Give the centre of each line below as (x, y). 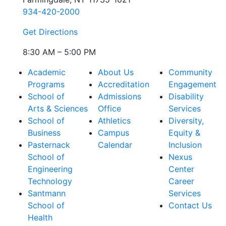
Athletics (115, 121)
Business (44, 133)
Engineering (50, 169)
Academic (47, 72)
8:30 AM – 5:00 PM (59, 52)
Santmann (47, 193)
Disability (186, 97)
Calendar (115, 145)
